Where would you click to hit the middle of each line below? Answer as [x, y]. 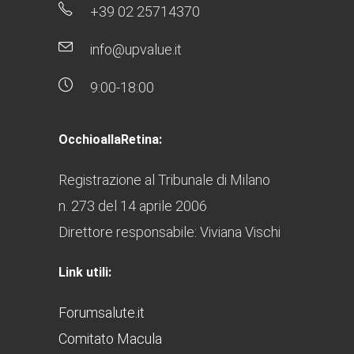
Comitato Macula [110, 339]
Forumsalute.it [102, 313]
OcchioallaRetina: [110, 140]
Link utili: [85, 273]
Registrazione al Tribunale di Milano [164, 180]
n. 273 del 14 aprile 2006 [133, 206]
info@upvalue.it [136, 50]
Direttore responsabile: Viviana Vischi [169, 232]
